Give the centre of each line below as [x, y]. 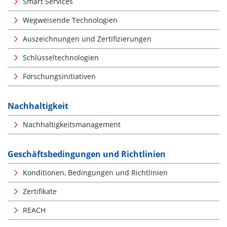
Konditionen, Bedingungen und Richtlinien [95, 172]
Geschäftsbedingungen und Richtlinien [87, 154]
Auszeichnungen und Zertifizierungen [87, 39]
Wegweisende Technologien [70, 20]
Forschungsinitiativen [59, 76]
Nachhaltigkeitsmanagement [72, 124]
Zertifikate [40, 191]
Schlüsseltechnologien [61, 57]
